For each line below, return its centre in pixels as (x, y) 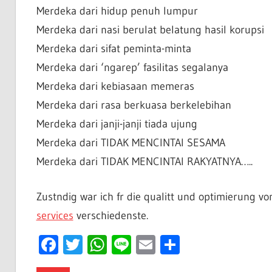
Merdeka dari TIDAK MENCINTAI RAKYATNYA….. (144, 162)
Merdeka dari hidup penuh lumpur (117, 11)
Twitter (111, 245)
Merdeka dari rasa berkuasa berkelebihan (134, 105)
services (55, 216)
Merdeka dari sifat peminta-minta (114, 49)
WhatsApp (148, 245)
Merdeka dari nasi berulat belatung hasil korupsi (150, 30)
